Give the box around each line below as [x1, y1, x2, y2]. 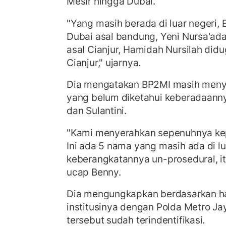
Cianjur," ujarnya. [67, 56, 141, 69]
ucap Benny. [67, 165, 121, 178]
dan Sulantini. [67, 104, 127, 117]
